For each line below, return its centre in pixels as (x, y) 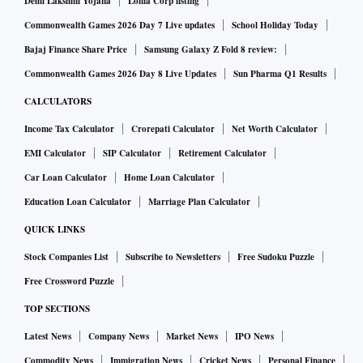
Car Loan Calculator (66, 178)
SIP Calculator (132, 154)
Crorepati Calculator (173, 129)
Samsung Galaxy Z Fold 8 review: (211, 50)
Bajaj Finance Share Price (76, 50)
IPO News (254, 337)
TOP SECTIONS (57, 309)
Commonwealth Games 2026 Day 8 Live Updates (120, 74)
